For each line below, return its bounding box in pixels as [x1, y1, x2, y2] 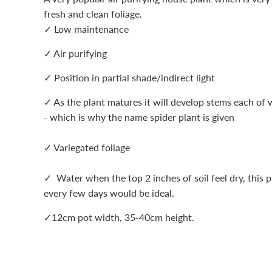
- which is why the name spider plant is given [44, 110, 234, 123]
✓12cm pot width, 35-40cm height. [44, 211, 194, 223]
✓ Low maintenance [44, 22, 131, 35]
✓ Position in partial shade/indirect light [44, 71, 215, 83]
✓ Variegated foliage [44, 141, 132, 153]
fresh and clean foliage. [44, 7, 142, 19]
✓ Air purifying [44, 47, 109, 59]
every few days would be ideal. [44, 186, 177, 199]
